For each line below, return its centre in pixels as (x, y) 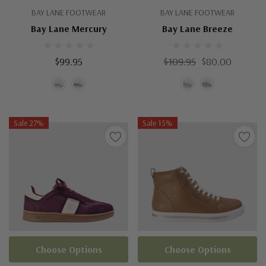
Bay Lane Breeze (197, 28)
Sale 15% (158, 123)
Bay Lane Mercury (69, 28)
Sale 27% (29, 123)
